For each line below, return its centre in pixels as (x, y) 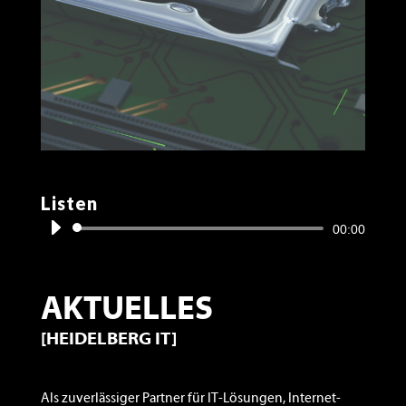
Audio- (58, 228)
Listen (69, 203)
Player (58, 249)
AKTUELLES (126, 310)
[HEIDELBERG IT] (108, 339)
